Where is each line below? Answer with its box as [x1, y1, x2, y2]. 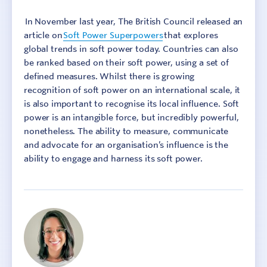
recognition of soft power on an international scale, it [24, 85, 241, 95]
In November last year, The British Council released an [24, 16, 243, 27]
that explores [163, 30, 218, 41]
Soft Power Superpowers [63, 30, 163, 41]
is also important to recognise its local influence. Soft [24, 98, 240, 109]
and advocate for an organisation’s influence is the [24, 139, 228, 150]
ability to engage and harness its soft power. [24, 153, 204, 164]
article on [24, 30, 64, 41]
